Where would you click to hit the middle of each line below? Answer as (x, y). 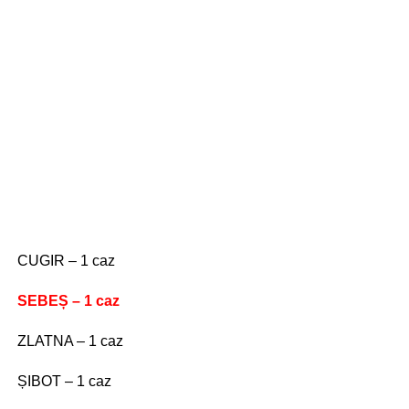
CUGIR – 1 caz (66, 261)
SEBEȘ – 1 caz (68, 301)
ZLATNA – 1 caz (70, 341)
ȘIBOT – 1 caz (64, 381)
